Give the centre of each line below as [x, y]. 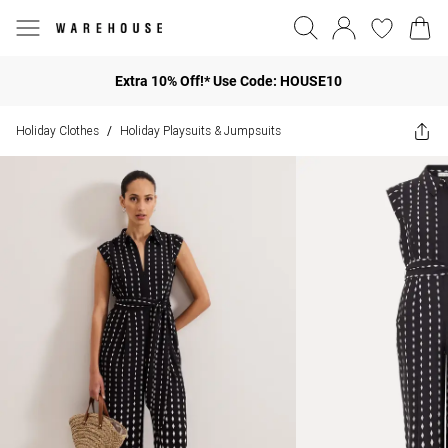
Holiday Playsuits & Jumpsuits [200, 130]
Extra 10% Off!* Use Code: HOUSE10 [228, 80]
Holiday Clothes [57, 130]
